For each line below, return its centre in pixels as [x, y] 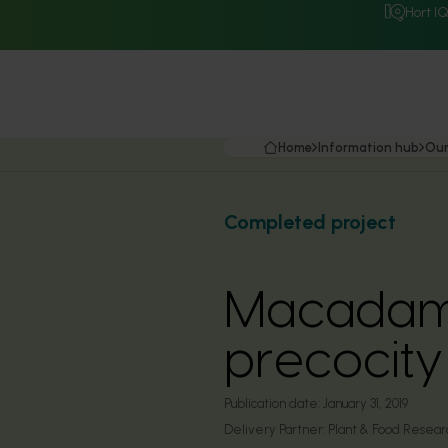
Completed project [310, 222]
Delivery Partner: [276, 429]
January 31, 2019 [365, 403]
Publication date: [272, 403]
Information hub [368, 147]
